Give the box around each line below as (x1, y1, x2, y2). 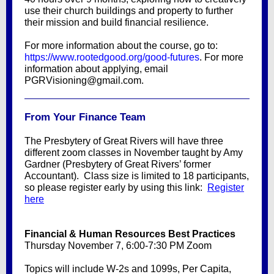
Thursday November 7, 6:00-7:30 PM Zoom (24, 240, 212, 251)
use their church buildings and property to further (24, 6, 233, 16)
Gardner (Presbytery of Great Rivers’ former (24, 159, 211, 169)
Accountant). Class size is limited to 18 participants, (24, 171, 249, 181)
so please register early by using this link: (24, 182, 207, 193)
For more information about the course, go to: (24, 40, 218, 51)
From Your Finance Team (24, 111, 146, 123)
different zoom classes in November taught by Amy (24, 147, 243, 158)
